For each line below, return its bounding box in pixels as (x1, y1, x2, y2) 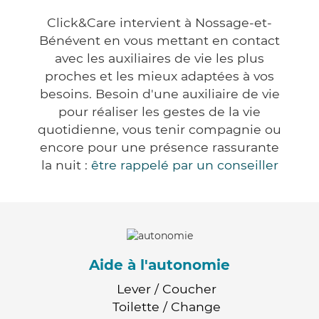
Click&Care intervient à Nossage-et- (47, 15, 272, 31)
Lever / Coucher (117, 281, 216, 296)
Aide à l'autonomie (89, 256, 230, 273)
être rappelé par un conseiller (90, 157, 278, 173)
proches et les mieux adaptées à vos (45, 68, 274, 84)
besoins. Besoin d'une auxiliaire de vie (39, 86, 280, 102)
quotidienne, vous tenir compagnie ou (38, 122, 281, 137)
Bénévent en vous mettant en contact (39, 33, 280, 48)
